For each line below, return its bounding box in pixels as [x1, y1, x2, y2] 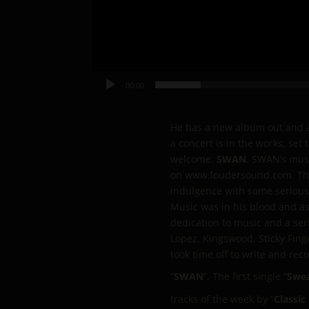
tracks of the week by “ [170, 292, 274, 306]
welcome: [170, 152, 217, 166]
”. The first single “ [203, 269, 287, 283]
